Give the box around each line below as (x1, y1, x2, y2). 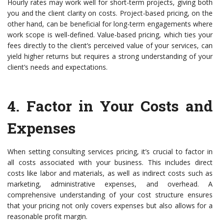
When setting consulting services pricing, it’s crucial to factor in (7, 147, 213, 157)
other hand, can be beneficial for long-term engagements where (7, 19, 213, 29)
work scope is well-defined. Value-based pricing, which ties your (7, 30, 213, 40)
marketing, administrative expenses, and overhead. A (7, 179, 213, 189)
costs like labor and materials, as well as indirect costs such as (7, 168, 213, 178)
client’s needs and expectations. (7, 62, 108, 72)
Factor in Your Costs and (26, 96, 213, 116)
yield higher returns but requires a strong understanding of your (7, 52, 213, 61)
